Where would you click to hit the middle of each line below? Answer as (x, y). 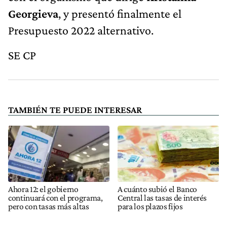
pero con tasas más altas (49, 206)
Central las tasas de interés (162, 198)
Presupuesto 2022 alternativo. (81, 30)
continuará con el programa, (55, 198)
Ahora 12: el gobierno (43, 189)
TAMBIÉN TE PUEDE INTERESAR (75, 109)
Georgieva (33, 13)
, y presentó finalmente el (120, 13)
